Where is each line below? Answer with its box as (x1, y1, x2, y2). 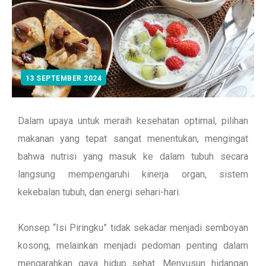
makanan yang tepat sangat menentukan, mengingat (18, 133, 248, 144)
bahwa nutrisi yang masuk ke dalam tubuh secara (18, 151, 248, 162)
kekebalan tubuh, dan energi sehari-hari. (18, 186, 183, 198)
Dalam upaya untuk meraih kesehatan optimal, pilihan (18, 115, 248, 126)
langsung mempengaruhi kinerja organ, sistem (18, 169, 248, 180)
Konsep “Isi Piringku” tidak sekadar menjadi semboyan (18, 222, 248, 233)
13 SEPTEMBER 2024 (26, 74, 102, 83)
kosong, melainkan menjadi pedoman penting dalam (18, 240, 248, 251)
